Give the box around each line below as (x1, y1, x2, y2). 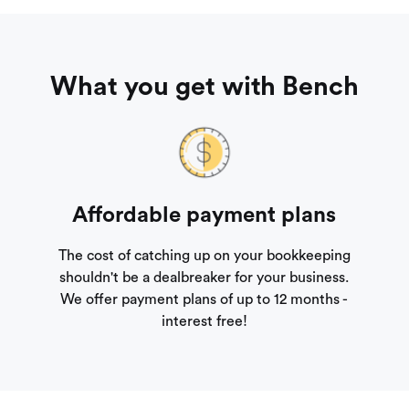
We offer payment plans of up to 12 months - (60, 292, 349, 308)
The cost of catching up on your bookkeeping (58, 248, 351, 264)
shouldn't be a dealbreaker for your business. (59, 270, 350, 286)
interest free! (161, 314, 247, 330)
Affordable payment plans (72, 204, 337, 227)
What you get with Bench (50, 74, 359, 101)
